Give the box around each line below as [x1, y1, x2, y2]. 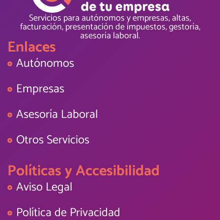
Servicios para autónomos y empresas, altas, [29, 10, 191, 26]
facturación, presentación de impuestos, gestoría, [20, 19, 200, 34]
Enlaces [7, 35, 56, 59]
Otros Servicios [16, 130, 89, 150]
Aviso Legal [16, 177, 72, 197]
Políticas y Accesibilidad [7, 159, 160, 183]
